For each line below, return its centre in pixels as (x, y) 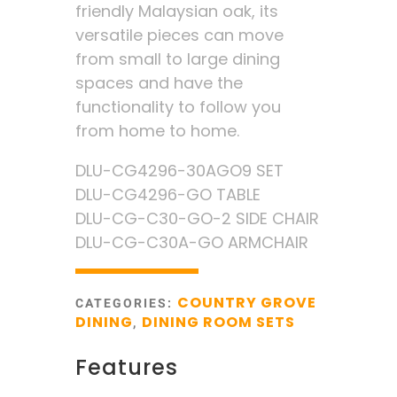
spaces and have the (159, 83)
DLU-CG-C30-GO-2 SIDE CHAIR (197, 218)
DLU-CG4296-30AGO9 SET (179, 171)
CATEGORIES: (126, 304)
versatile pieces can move (179, 35)
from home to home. (157, 131)
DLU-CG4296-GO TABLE (167, 195)
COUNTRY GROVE (246, 303)
